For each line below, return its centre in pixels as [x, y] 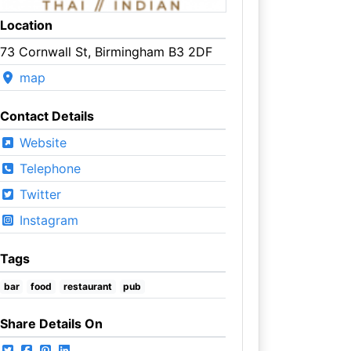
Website [41, 142]
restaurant [87, 286]
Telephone [48, 168]
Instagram [47, 220]
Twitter [38, 194]
